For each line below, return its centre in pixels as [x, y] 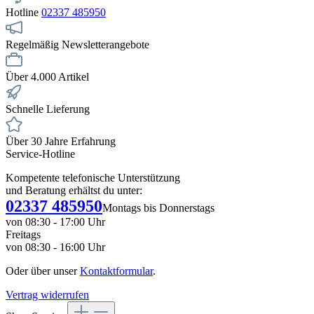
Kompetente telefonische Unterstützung [93, 177]
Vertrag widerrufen [47, 294]
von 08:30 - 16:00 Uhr [55, 247]
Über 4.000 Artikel [47, 76]
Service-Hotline [40, 153]
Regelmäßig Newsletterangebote [77, 44]
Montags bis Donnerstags [158, 207]
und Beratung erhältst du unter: [74, 190]
